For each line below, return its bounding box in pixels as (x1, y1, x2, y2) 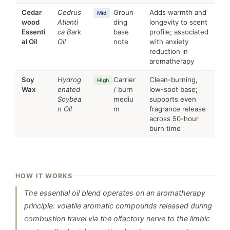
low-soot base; (149, 85, 198, 93)
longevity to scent (149, 18, 207, 26)
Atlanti (57, 18, 78, 26)
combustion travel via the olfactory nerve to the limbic (24, 214, 210, 223)
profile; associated (149, 28, 208, 36)
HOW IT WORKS (15, 172, 73, 180)
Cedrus (57, 8, 81, 16)
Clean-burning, (149, 75, 198, 84)
